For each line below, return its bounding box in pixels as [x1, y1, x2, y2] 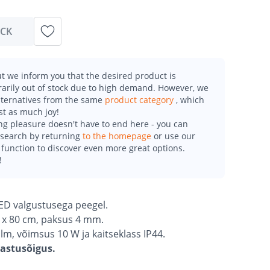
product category [105, 94, 176, 105]
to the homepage [83, 130, 154, 142]
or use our [154, 130, 195, 142]
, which [176, 94, 204, 105]
